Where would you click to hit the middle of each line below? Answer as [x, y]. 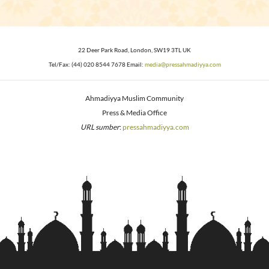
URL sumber [100, 127]
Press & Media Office [134, 113]
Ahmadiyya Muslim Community [134, 98]
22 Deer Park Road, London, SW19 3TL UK [134, 50]
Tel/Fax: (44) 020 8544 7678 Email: [96, 65]
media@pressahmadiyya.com [183, 65]
